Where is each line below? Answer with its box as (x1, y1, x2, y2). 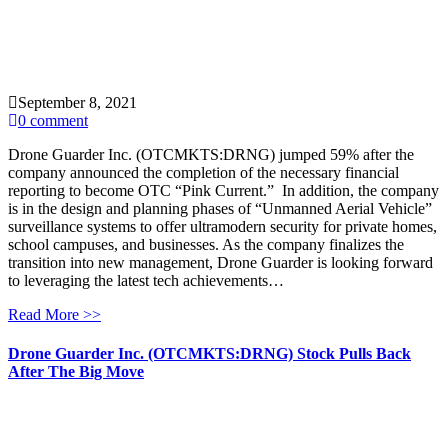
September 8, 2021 (18, 94, 137, 112)
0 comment (18, 112, 88, 130)
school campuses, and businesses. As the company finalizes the (8, 236, 404, 254)
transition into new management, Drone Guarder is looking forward (8, 254, 433, 272)
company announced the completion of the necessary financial (8, 164, 399, 182)
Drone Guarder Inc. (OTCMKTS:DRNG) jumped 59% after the (8, 146, 414, 164)
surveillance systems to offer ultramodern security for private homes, (8, 218, 437, 236)
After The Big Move (8, 363, 144, 381)
